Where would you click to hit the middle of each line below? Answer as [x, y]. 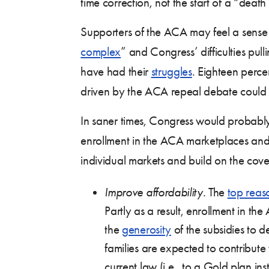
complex [101, 51]
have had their [116, 71]
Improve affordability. [155, 192]
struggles [171, 71]
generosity [147, 229]
